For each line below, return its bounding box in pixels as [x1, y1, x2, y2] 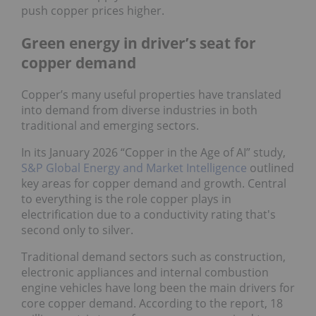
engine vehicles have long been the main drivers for [21, 280, 295, 296]
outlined [247, 160, 294, 176]
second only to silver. [21, 222, 133, 238]
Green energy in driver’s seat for [21, 32, 256, 53]
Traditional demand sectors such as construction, [21, 249, 286, 265]
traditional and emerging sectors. [21, 118, 199, 134]
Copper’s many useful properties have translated [21, 87, 281, 103]
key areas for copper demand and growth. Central [21, 176, 286, 192]
